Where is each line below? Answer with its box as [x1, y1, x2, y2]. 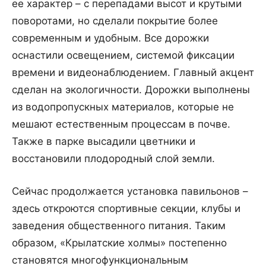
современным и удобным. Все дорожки [12, 32, 209, 45]
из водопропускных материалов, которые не [12, 101, 234, 113]
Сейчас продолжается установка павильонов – [12, 185, 248, 198]
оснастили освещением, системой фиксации [12, 49, 235, 62]
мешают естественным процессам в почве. [12, 118, 230, 131]
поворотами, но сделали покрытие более [12, 15, 218, 27]
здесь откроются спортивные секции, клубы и [12, 202, 240, 215]
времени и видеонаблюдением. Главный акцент [12, 66, 254, 79]
